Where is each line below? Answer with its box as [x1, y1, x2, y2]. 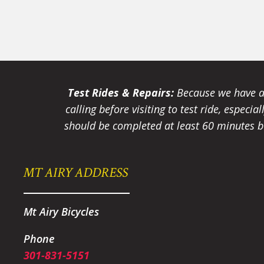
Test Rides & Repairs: [68, 85, 174, 100]
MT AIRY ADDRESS [24, 163, 128, 181]
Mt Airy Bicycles [24, 204, 100, 219]
